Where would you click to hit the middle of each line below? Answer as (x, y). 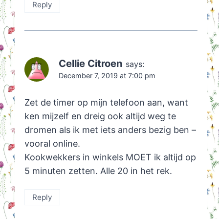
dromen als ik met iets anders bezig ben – (110, 130)
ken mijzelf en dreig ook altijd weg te (100, 116)
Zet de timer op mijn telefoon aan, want (106, 103)
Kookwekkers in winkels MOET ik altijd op (110, 157)
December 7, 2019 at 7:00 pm (107, 75)
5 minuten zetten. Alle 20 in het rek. (98, 171)
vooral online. (52, 144)
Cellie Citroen (90, 63)
